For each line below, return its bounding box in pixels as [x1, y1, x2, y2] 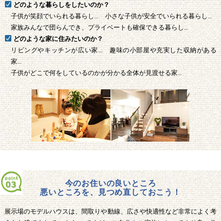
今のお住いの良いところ [65, 179, 156, 188]
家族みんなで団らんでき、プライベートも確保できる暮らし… [11, 23, 188, 31]
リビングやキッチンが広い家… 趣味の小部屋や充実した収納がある [11, 46, 217, 54]
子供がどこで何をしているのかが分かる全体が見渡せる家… [11, 69, 182, 76]
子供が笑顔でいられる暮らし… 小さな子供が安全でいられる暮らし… [11, 12, 212, 20]
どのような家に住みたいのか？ [11, 35, 103, 42]
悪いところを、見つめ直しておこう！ [40, 187, 181, 197]
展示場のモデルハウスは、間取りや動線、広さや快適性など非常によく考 [4, 208, 217, 216]
